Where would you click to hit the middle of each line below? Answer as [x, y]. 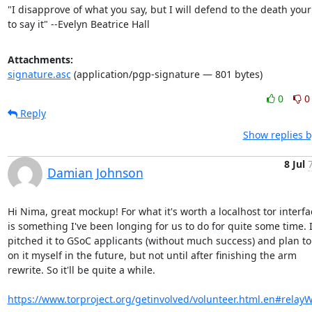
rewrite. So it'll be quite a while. [81, 270]
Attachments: [40, 60]
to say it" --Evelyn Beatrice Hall [78, 24]
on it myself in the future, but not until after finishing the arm [152, 255]
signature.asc [39, 74]
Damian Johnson [95, 173]
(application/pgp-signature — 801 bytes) [166, 74]
